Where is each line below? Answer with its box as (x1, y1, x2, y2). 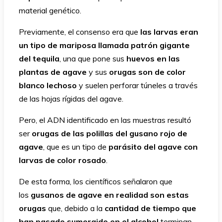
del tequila (19, 53, 59, 63)
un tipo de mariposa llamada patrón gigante (19, 40, 190, 50)
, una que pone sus (59, 53, 126, 63)
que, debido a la (46, 203, 105, 213)
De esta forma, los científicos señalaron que (19, 176, 172, 186)
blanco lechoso (19, 80, 79, 90)
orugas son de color (109, 66, 186, 77)
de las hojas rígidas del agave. (19, 93, 123, 104)
